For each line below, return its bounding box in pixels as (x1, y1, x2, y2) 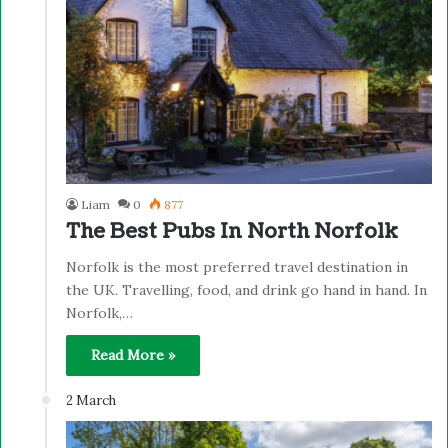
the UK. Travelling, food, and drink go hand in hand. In (66, 281, 427, 300)
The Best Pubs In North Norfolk (66, 218, 398, 247)
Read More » (91, 346, 175, 365)
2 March (66, 392, 116, 410)
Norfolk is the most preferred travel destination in (66, 258, 408, 277)
